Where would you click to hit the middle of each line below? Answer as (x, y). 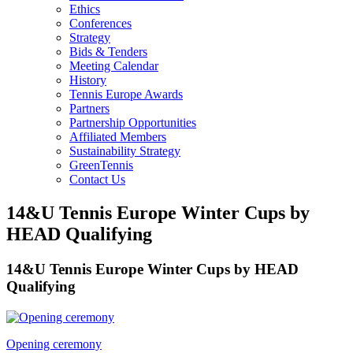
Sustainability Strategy (125, 151)
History (88, 80)
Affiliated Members (118, 137)
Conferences (100, 24)
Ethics (85, 9)
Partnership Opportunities (133, 123)
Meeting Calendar (114, 66)
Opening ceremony (54, 344)
